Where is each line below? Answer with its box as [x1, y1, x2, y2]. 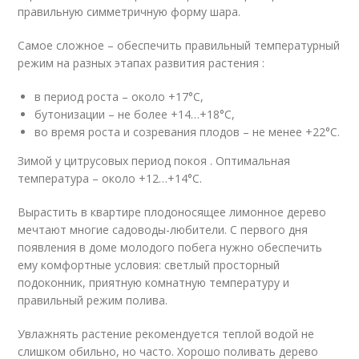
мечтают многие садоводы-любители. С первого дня [18, 221, 309, 237]
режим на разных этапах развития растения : [18, 54, 265, 71]
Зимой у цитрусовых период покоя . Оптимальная [18, 152, 291, 168]
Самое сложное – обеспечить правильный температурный [18, 37, 341, 53]
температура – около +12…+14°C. [18, 170, 203, 186]
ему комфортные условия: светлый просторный [18, 256, 280, 272]
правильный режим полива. [18, 292, 168, 308]
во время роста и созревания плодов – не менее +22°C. [34, 123, 341, 139]
